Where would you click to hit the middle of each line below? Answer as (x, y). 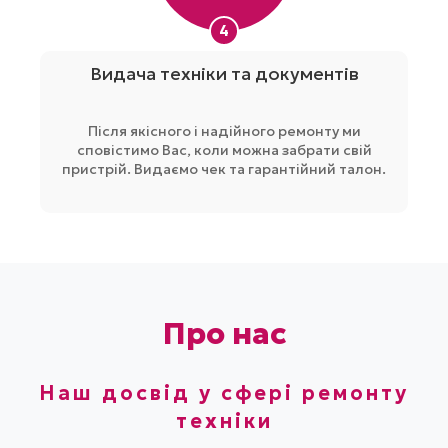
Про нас (224, 333)
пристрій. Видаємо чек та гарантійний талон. (224, 168)
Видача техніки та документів (224, 73)
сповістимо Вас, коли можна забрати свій (224, 149)
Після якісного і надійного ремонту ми (224, 130)
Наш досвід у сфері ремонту (224, 392)
